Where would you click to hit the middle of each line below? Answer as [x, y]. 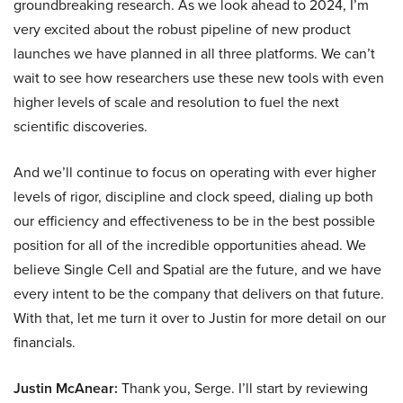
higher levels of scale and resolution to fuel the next [176, 103]
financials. [45, 343]
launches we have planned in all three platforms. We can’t [194, 54]
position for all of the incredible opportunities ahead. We [190, 246]
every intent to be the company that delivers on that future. [199, 294]
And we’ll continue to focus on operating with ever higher [195, 173]
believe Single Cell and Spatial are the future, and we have [197, 270]
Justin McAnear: [66, 389]
